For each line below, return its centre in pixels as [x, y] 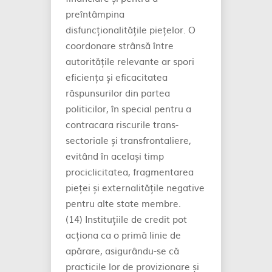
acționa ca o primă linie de [123, 235]
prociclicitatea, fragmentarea [130, 172]
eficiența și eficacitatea [117, 77]
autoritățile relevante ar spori [130, 61]
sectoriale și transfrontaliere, [128, 140]
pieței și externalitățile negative [135, 187]
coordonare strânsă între [120, 45]
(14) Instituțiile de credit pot [126, 219]
